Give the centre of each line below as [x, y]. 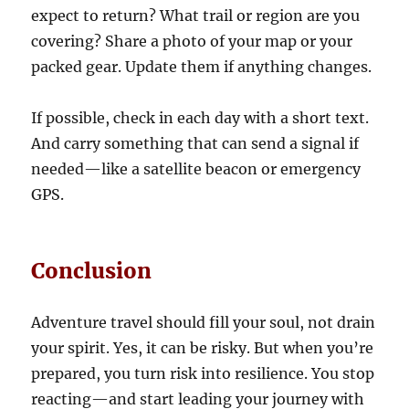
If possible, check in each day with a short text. [200, 118]
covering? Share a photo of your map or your [192, 42]
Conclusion [92, 271]
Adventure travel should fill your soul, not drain [204, 323]
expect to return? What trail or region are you [196, 16]
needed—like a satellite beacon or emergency [196, 169]
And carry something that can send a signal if [195, 144]
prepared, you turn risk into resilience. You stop [203, 374]
